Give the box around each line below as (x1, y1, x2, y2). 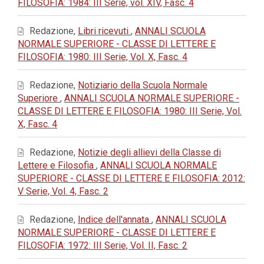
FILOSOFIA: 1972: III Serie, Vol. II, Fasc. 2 (18, 240, 187, 251)
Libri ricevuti (78, 25, 131, 37)
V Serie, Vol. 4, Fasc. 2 (18, 186, 108, 197)
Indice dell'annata (78, 214, 151, 225)
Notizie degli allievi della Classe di (78, 147, 221, 158)
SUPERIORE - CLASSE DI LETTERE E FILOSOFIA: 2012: (18, 173, 245, 184)
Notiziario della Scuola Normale (78, 80, 207, 91)
